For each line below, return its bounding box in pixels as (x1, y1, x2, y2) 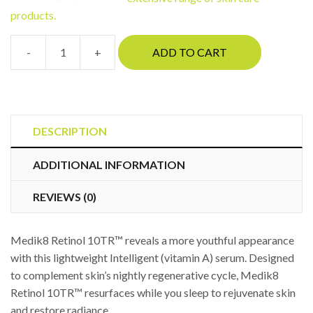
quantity (114, 105, 154, 119)
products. (10, 8, 56, 22)
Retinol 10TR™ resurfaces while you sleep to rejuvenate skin (10, 285, 296, 299)
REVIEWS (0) (33, 189, 96, 203)
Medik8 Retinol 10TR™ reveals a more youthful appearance (10, 233, 294, 247)
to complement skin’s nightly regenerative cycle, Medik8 (10, 268, 279, 282)
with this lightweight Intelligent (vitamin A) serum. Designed (10, 250, 294, 264)
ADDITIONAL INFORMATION (33, 157, 185, 171)
